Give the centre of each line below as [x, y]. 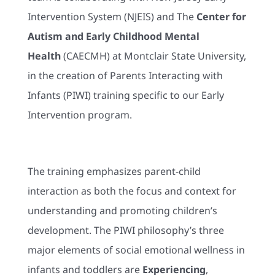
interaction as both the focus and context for [132, 191]
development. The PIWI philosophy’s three [126, 230]
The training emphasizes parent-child [114, 172]
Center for [221, 17]
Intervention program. [79, 115]
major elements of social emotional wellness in [136, 250]
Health [44, 56]
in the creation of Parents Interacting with [125, 76]
